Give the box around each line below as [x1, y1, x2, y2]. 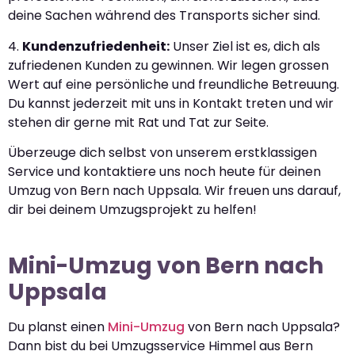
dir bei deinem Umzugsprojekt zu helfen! [8, 200, 257, 219]
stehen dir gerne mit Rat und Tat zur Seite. [8, 113, 269, 132]
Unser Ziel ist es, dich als [170, 36, 320, 55]
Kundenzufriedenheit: [22, 36, 170, 55]
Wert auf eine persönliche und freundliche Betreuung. [8, 74, 339, 94]
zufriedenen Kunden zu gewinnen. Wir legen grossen [8, 55, 329, 74]
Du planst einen [8, 318, 108, 337]
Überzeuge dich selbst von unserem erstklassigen [8, 143, 317, 162]
